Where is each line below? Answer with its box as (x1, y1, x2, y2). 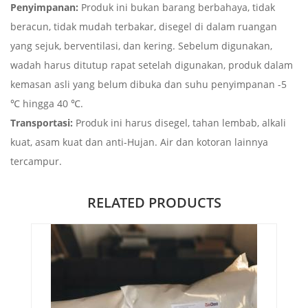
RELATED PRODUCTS (87, 192, 221, 212)
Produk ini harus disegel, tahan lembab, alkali (73, 115, 286, 129)
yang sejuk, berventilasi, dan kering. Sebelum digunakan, (10, 38, 272, 52)
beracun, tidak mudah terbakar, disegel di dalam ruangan (10, 19, 277, 33)
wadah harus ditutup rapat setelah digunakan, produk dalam (10, 58, 293, 71)
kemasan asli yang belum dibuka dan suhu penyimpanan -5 (10, 77, 287, 91)
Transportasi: (10, 115, 73, 129)
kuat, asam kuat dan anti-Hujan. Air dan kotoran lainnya (10, 135, 268, 148)
